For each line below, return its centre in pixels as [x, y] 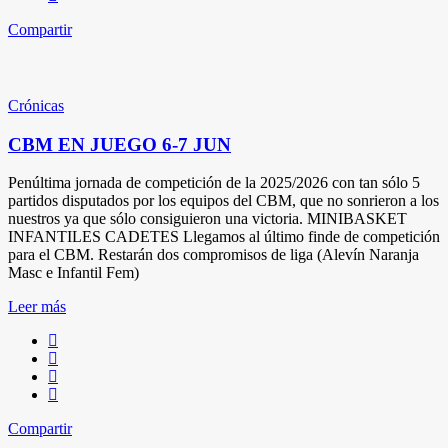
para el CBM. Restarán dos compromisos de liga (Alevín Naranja [213, 255]
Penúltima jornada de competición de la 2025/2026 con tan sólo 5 [214, 183]
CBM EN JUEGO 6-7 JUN [119, 144]
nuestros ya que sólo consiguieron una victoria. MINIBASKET [207, 219]
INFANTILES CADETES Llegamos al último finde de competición [224, 237]
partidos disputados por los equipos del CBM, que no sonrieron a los [223, 201]
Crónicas [36, 105]
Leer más [37, 307]
